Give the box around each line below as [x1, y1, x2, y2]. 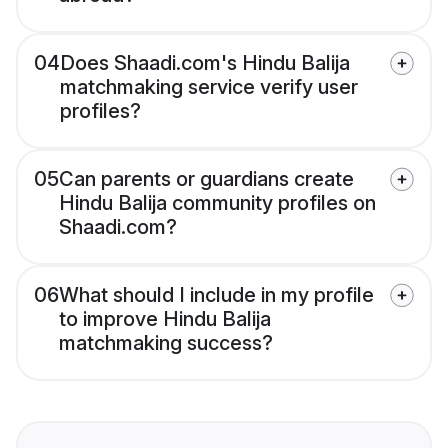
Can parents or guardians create [59, 167, 354, 192]
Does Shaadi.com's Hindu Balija [60, 51, 350, 76]
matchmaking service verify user [60, 75, 358, 100]
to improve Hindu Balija [59, 307, 271, 332]
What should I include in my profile [59, 283, 374, 308]
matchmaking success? [59, 331, 273, 356]
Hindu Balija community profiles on [59, 191, 376, 216]
